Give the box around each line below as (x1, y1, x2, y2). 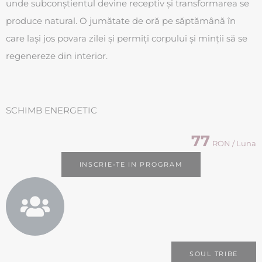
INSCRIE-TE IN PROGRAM (79, 160, 183, 169)
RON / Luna (212, 139, 256, 149)
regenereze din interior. (6, 50, 108, 62)
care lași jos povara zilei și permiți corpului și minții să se (6, 33, 247, 44)
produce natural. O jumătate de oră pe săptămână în (6, 15, 236, 27)
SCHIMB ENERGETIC (6, 105, 97, 116)
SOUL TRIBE (189, 250, 238, 258)
